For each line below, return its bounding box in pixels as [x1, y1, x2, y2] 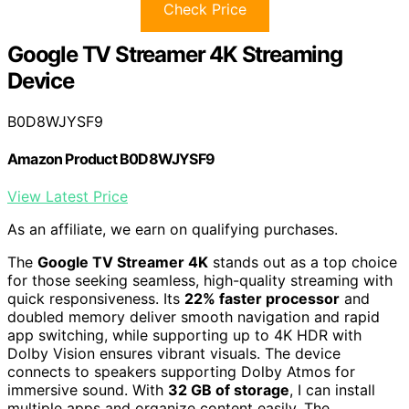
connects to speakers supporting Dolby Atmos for [7, 362, 355, 382]
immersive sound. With [7, 381, 168, 400]
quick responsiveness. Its [7, 289, 184, 309]
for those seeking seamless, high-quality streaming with [7, 271, 393, 290]
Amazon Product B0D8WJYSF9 [7, 150, 215, 169]
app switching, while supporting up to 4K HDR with [7, 326, 362, 345]
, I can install [289, 381, 375, 400]
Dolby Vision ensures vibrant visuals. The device [7, 344, 341, 363]
